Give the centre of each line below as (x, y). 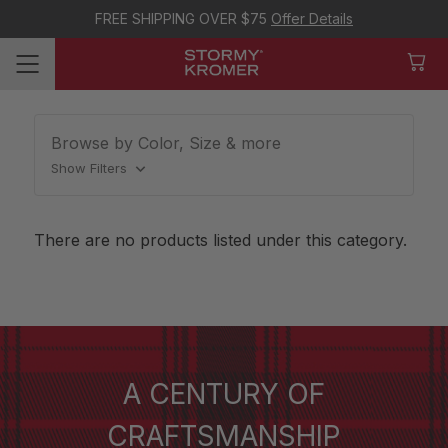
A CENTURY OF (224, 394)
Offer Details (312, 18)
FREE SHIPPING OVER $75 (183, 18)
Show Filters (91, 168)
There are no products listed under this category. (221, 240)
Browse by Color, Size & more (166, 143)
